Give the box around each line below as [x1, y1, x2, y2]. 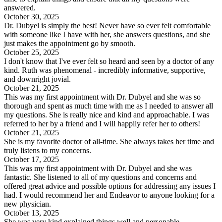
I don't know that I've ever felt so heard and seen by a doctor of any [4, 57, 214, 66]
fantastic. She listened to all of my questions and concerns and [4, 173, 197, 182]
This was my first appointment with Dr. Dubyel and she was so [4, 93, 201, 102]
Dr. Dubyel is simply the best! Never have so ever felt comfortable [4, 21, 211, 30]
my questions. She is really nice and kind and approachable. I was [4, 111, 209, 119]
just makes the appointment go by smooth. [4, 39, 135, 48]
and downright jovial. [4, 75, 71, 84]
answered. [4, 3, 36, 12]
